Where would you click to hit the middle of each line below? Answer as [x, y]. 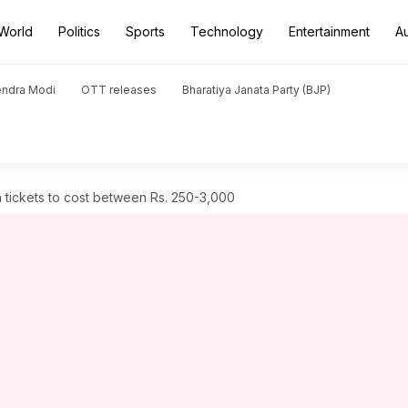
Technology [227, 31]
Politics [79, 31]
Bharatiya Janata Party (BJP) [256, 90]
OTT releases [119, 90]
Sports [145, 31]
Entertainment [329, 31]
